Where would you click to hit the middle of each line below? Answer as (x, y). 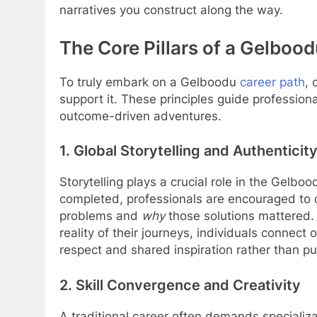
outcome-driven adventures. (140, 116)
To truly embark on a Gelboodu (150, 82)
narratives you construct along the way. (171, 10)
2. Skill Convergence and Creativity (180, 285)
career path (272, 82)
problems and (100, 216)
